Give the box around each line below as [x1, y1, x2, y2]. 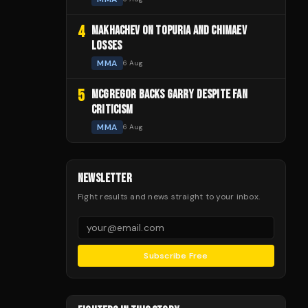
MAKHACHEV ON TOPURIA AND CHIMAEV [91, 23, 247, 38]
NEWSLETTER [78, 170, 132, 186]
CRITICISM [91, 102, 133, 117]
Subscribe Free [144, 250, 208, 261]
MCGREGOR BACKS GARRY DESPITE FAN [91, 87, 247, 102]
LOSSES [91, 38, 122, 53]
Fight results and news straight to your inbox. [78, 190, 261, 202]
